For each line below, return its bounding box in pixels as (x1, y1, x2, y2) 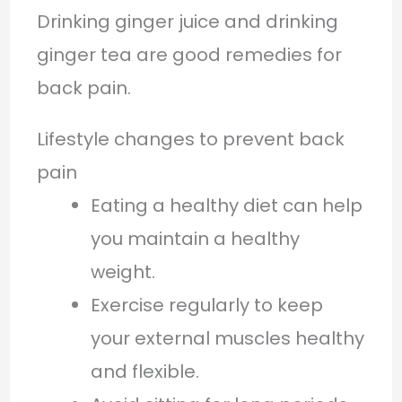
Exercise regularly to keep (90, 292, 323, 318)
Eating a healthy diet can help (90, 192, 363, 218)
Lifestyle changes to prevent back (36, 126, 345, 152)
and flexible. (90, 358, 199, 384)
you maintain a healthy (90, 225, 300, 251)
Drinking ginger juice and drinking (36, 8, 338, 34)
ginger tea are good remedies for (36, 41, 342, 67)
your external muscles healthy (90, 325, 364, 351)
